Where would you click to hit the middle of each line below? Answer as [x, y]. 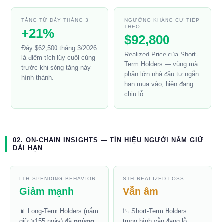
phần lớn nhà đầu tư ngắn [162, 74]
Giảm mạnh [47, 192]
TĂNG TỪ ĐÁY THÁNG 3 [55, 20]
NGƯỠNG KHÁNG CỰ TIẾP [162, 20]
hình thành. [37, 78]
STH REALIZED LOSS [154, 179]
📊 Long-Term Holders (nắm [59, 211]
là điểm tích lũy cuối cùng [58, 58]
